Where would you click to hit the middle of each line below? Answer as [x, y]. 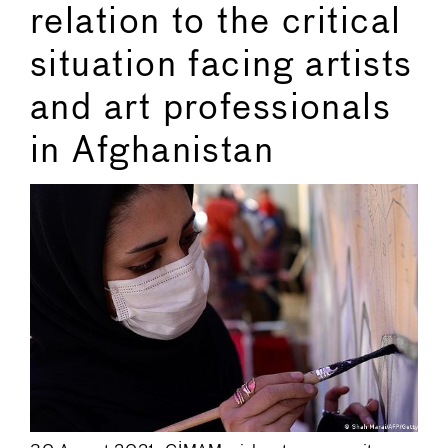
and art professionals [211, 108]
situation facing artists [221, 65]
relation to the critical [216, 22]
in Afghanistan [152, 151]
